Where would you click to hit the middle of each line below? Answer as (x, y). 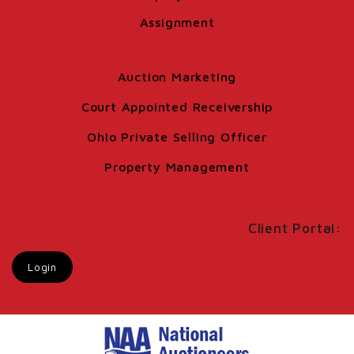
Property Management (177, 167)
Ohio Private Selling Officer (177, 137)
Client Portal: (294, 229)
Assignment (177, 23)
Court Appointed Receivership (177, 107)
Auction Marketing (177, 77)
